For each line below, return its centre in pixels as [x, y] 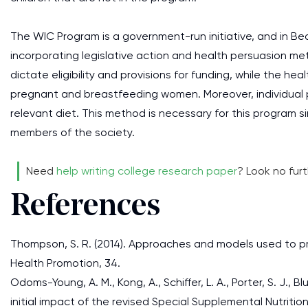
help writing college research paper [147, 171]
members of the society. [73, 132]
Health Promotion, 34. [65, 263]
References [85, 207]
